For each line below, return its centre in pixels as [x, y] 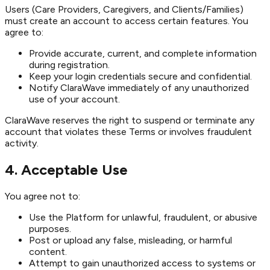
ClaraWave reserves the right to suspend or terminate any [130, 121]
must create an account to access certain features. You [127, 21]
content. [48, 251]
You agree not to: [42, 196]
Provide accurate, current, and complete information [143, 54]
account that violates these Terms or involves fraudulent [128, 132]
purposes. [50, 228]
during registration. [69, 65]
